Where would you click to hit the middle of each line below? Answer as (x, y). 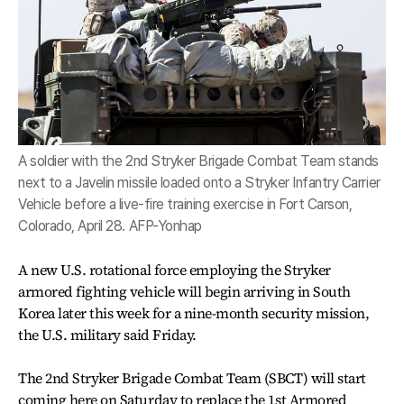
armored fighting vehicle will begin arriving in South (184, 291)
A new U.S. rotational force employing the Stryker (174, 269)
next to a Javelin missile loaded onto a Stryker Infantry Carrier (199, 182)
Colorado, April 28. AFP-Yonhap (110, 225)
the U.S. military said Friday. (107, 334)
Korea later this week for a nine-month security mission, (194, 312)
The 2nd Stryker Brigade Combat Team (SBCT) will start (192, 377)
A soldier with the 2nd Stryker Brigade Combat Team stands (198, 161)
